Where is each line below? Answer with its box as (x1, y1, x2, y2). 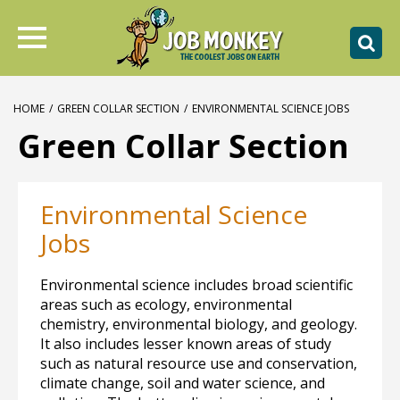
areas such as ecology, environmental (40, 295, 292, 314)
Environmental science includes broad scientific (40, 275, 353, 295)
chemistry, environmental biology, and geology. (40, 314, 357, 334)
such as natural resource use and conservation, (40, 354, 357, 373)
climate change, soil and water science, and (40, 373, 325, 393)
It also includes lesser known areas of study (40, 334, 331, 354)
